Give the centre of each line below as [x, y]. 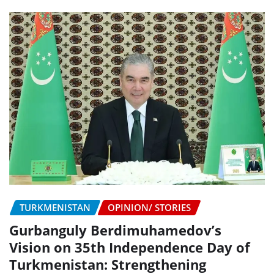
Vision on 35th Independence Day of [130, 247]
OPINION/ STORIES [149, 208]
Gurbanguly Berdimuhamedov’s [115, 230]
